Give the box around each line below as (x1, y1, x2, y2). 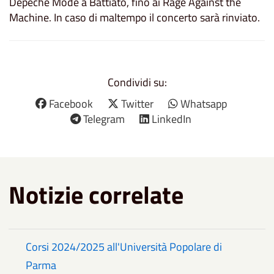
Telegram (83, 110, 125, 127)
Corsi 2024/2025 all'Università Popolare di (26, 238, 222, 255)
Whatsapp (180, 95, 227, 112)
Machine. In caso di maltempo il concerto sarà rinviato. (9, 9, 260, 26)
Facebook (48, 95, 93, 112)
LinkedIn (152, 110, 191, 127)
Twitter (120, 95, 154, 112)
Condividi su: (107, 73, 167, 91)
